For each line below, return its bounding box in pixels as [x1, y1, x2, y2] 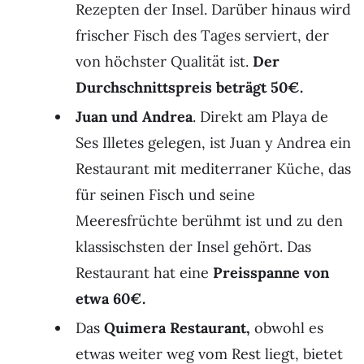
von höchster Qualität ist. [76, 51, 253, 71]
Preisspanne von [213, 262, 329, 282]
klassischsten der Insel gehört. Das [76, 236, 311, 256]
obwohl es [250, 318, 323, 337]
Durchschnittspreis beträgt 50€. [76, 77, 303, 97]
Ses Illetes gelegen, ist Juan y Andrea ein [76, 132, 351, 152]
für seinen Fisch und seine [76, 184, 255, 204]
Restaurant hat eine [76, 262, 213, 282]
